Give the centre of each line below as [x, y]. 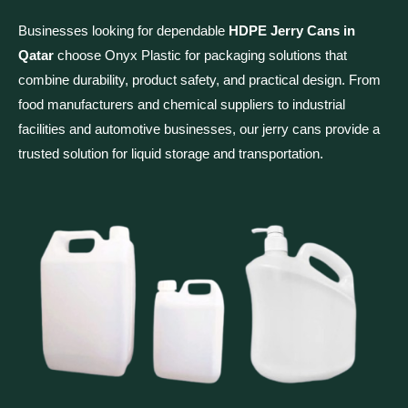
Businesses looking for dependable [123, 31]
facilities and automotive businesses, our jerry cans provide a [199, 129]
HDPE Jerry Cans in [292, 31]
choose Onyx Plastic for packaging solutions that [200, 56]
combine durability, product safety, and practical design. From [199, 80]
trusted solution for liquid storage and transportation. [171, 154]
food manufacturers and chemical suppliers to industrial [182, 105]
